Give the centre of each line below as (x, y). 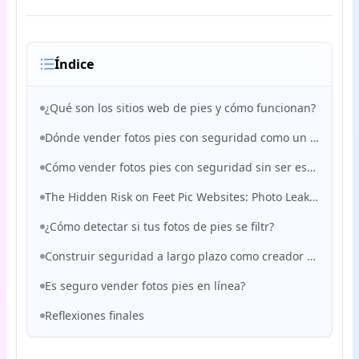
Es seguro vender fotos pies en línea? (145, 286)
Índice (74, 64)
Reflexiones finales (95, 315)
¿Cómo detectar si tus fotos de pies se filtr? (159, 226)
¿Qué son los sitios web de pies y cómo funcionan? (180, 108)
